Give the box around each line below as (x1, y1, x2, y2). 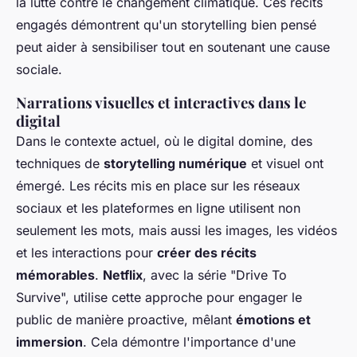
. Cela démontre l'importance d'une (83, 334, 296, 351)
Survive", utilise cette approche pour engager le (16, 289, 302, 306)
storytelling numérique (104, 155, 247, 172)
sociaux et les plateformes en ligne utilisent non (16, 200, 300, 217)
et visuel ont (247, 155, 324, 172)
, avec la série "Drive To (143, 267, 287, 284)
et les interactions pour (16, 245, 157, 261)
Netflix (103, 267, 143, 284)
